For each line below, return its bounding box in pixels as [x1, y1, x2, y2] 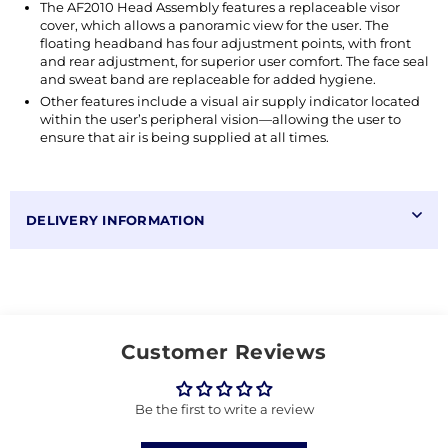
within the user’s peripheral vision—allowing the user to [40, 111, 401, 128]
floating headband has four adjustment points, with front [40, 35, 411, 52]
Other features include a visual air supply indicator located [40, 93, 420, 110]
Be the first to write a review [134, 401, 314, 418]
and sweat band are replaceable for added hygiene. [40, 71, 376, 88]
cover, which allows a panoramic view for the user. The [40, 17, 389, 34]
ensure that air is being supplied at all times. [40, 129, 329, 146]
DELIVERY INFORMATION [26, 212, 206, 229]
